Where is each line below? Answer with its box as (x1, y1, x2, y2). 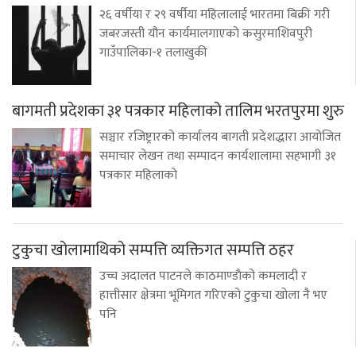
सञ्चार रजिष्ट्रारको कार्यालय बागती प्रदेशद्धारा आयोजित (99, 126, 341, 149)
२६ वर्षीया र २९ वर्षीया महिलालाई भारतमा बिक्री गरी (99, 4, 330, 26)
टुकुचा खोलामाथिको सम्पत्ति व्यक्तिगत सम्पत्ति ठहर (12, 237, 294, 265)
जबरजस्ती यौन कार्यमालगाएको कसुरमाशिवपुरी (99, 23, 312, 45)
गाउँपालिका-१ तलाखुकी (99, 42, 207, 64)
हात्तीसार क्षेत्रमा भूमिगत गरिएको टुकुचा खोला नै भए (99, 284, 327, 307)
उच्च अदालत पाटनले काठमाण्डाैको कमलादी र (99, 265, 307, 288)
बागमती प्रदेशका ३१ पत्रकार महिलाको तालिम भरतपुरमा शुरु (12, 98, 344, 126)
